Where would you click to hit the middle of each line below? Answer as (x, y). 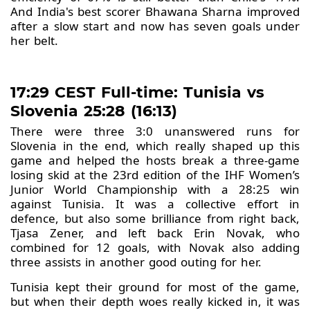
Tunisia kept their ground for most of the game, (155, 286)
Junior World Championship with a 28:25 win (155, 189)
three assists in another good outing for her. (136, 262)
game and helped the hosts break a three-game (155, 160)
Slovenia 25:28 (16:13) (94, 111)
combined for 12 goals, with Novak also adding (155, 247)
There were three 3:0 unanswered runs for (155, 131)
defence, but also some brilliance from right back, (155, 218)
